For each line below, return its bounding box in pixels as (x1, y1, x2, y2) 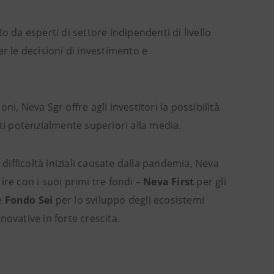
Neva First (143, 175, 194, 188)
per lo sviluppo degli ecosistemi (53, 193, 205, 207)
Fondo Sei (4, 193, 53, 207)
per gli (194, 175, 226, 188)
